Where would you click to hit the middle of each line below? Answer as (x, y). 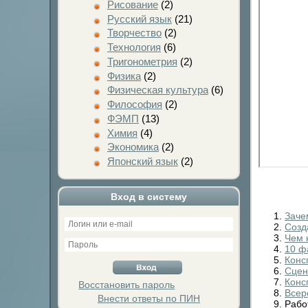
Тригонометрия (142, 61)
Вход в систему (149, 197)
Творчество (134, 33)
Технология (134, 47)
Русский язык (139, 19)
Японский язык (142, 161)
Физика (124, 76)
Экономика (133, 147)
